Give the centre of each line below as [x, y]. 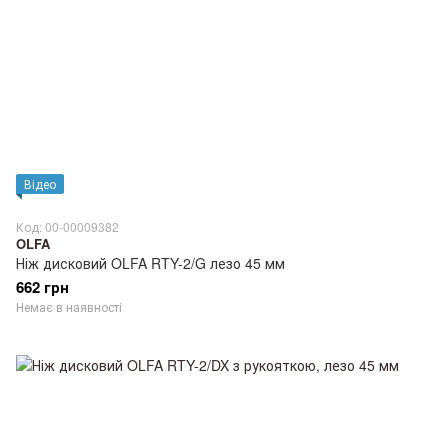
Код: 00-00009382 [67, 226]
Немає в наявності [69, 306]
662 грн [42, 286]
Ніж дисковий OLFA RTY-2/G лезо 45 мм [150, 262]
